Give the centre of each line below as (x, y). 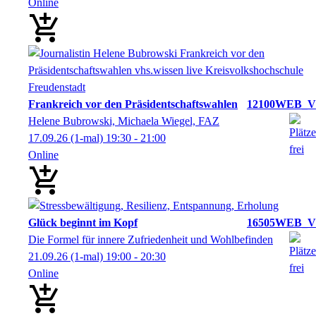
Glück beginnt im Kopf (83, 222)
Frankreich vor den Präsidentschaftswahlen (133, 104)
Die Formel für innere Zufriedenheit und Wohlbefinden (151, 239)
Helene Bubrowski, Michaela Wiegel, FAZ (124, 121)
